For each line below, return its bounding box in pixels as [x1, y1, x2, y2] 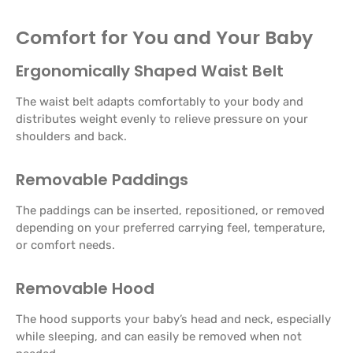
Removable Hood [16, 277, 154, 299]
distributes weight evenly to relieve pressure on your [16, 111, 308, 126]
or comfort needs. [16, 237, 115, 252]
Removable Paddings [16, 168, 188, 191]
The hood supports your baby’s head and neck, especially [16, 311, 331, 326]
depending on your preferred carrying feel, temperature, [16, 220, 325, 235]
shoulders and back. [16, 128, 127, 143]
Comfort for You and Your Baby [16, 24, 313, 50]
